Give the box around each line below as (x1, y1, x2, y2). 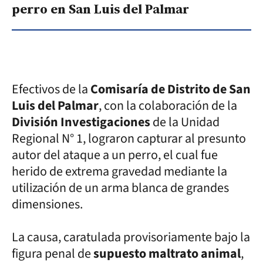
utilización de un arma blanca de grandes (12, 178, 229, 197)
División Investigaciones (12, 112, 150, 131)
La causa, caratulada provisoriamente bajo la (12, 227, 250, 247)
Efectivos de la (12, 79, 90, 99)
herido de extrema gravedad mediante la (12, 161, 227, 181)
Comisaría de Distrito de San (90, 79, 251, 99)
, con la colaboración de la (99, 96, 237, 115)
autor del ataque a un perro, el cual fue (12, 145, 218, 164)
